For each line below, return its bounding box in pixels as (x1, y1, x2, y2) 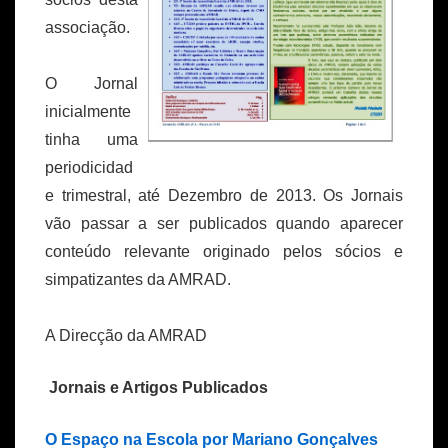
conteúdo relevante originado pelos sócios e (45, 243, 403, 261)
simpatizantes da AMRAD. (45, 271, 231, 289)
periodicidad (45, 159, 133, 177)
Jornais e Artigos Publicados (45, 379, 268, 397)
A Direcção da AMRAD (45, 327, 207, 345)
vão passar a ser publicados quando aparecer (45, 215, 403, 233)
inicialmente (45, 103, 131, 121)
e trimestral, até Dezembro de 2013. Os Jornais (45, 187, 403, 205)
